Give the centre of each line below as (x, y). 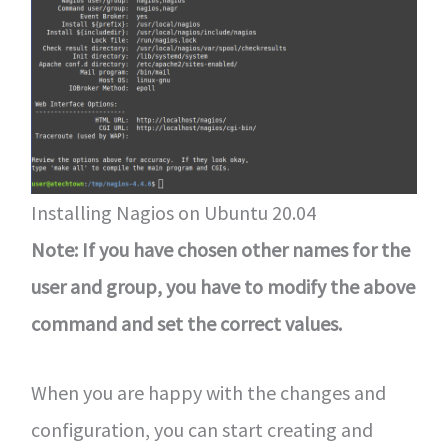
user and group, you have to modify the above (222, 286)
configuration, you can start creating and (201, 429)
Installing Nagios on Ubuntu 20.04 (173, 212)
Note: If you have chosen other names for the (220, 249)
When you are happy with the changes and (208, 392)
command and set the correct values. (186, 323)
